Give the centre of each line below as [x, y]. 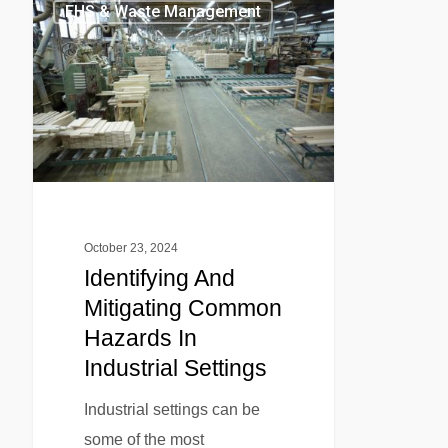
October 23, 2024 [130, 248]
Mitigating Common [182, 308]
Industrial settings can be [171, 410]
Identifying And [159, 278]
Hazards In [140, 338]
